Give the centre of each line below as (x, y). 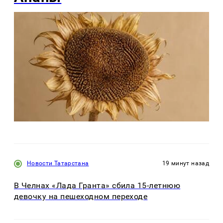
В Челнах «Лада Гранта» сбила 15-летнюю (97, 186)
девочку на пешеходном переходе (81, 197)
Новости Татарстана (58, 164)
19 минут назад (185, 164)
